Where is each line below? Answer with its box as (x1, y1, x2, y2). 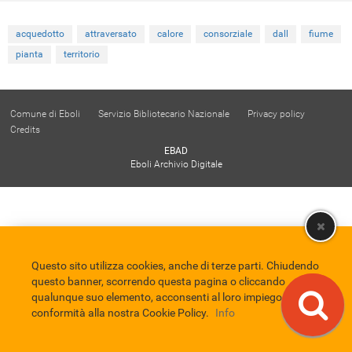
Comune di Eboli (10, 108, 80, 119)
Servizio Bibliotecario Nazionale (98, 108, 229, 119)
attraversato (85, 27, 137, 39)
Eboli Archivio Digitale (130, 158, 222, 170)
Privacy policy (247, 108, 305, 119)
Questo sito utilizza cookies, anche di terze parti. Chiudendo (31, 259, 319, 272)
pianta (16, 48, 43, 60)
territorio (64, 48, 100, 60)
